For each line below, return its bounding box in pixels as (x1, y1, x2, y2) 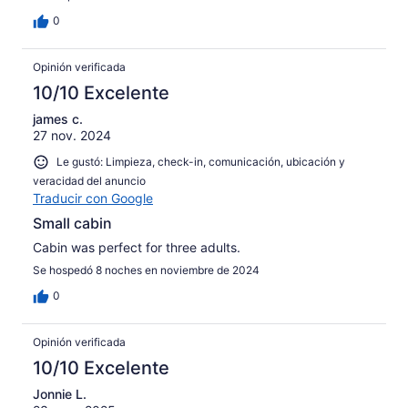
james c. (33, 111, 83, 127)
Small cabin (33, 213, 112, 232)
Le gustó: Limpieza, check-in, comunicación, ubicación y (56, 155, 345, 169)
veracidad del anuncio (33, 173, 146, 188)
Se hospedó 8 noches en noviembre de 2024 (33, 262, 260, 277)
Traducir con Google (33, 189, 153, 206)
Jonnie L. (33, 385, 87, 402)
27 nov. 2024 (33, 127, 111, 144)
